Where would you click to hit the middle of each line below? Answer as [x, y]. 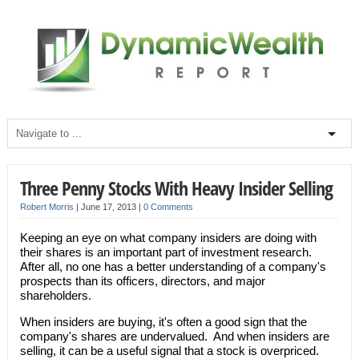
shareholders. [55, 295]
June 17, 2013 [109, 207]
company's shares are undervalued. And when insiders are [174, 336]
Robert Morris [46, 207]
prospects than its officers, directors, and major [142, 281]
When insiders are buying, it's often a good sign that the [163, 322]
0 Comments [168, 207]
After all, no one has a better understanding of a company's [173, 266]
